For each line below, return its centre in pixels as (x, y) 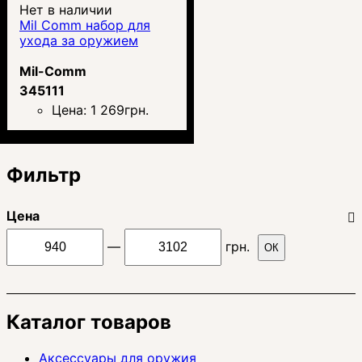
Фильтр (44, 175)
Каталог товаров (89, 322)
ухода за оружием (79, 40)
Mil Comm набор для (85, 25)
